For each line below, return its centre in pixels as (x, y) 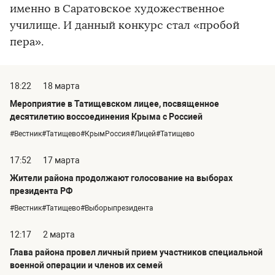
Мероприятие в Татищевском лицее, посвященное (114, 103)
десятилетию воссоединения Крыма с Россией (106, 116)
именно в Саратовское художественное (117, 8)
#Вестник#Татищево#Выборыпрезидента (82, 208)
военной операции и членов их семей (86, 265)
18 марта (61, 86)
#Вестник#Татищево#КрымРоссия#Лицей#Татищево (102, 134)
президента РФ (41, 191)
